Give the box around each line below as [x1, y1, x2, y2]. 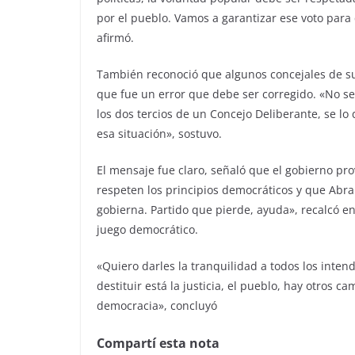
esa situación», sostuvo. [97, 126, 222, 141]
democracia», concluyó [97, 298, 217, 313]
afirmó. [97, 30, 134, 45]
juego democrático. [97, 222, 198, 237]
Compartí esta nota [97, 334, 219, 352]
